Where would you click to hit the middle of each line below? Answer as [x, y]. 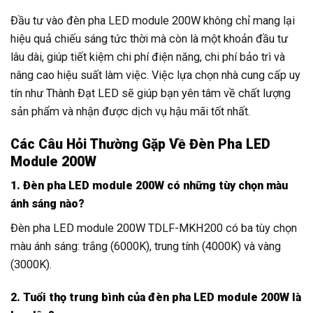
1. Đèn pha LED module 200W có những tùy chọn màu [149, 186]
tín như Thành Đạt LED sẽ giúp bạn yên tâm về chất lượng [151, 93]
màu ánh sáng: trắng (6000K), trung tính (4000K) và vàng [146, 246]
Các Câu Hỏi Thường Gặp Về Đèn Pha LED [140, 144]
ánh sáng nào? [48, 204]
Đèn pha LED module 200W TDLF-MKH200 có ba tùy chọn [154, 228]
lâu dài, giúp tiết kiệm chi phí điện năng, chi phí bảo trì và [148, 57]
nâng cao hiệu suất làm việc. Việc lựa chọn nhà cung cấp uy [155, 75]
